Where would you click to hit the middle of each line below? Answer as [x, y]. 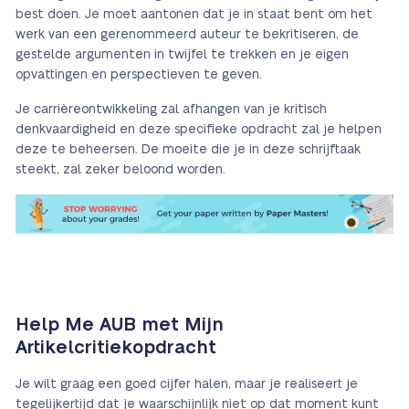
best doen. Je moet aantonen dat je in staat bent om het [194, 15]
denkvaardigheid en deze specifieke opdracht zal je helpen [199, 130]
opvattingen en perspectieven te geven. [139, 75]
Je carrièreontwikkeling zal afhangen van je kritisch [171, 110]
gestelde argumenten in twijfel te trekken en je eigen [182, 55]
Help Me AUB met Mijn [120, 325]
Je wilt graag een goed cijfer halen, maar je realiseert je [187, 385]
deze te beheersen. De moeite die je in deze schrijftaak [188, 150]
